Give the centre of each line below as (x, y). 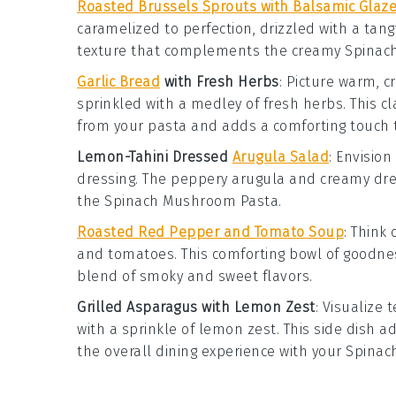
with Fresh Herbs (220, 82)
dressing (106, 179)
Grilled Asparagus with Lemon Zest (196, 307)
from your (112, 126)
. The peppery (183, 179)
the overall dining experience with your (211, 351)
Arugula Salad (280, 157)
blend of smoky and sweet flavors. (195, 276)
